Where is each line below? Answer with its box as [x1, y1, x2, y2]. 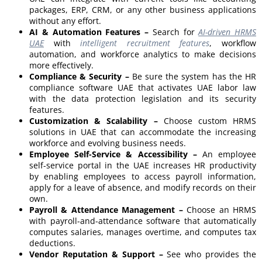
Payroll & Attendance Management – [29, 204, 187, 216]
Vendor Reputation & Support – [29, 249, 163, 260]
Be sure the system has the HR [132, 71, 257, 82]
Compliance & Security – [29, 71, 132, 82]
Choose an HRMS [187, 204, 257, 216]
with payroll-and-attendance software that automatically [29, 215, 256, 227]
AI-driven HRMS [198, 26, 256, 38]
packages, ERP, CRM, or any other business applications [29, 4, 256, 16]
